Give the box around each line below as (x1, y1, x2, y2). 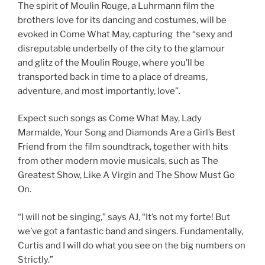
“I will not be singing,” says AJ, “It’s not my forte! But (18, 211, 230, 222)
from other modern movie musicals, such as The (18, 156, 218, 167)
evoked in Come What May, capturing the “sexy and (18, 28, 232, 40)
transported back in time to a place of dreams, (18, 71, 208, 82)
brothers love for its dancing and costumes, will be (18, 14, 227, 25)
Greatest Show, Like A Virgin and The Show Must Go (18, 170, 235, 181)
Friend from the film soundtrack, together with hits (18, 141, 228, 153)
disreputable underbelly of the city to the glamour (18, 43, 225, 54)
